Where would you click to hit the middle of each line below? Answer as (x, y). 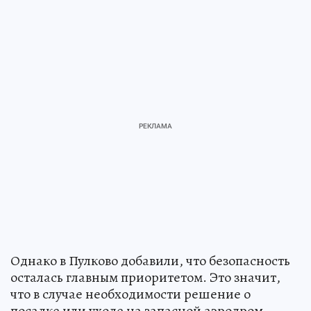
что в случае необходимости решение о (131, 294)
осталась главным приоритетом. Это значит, (145, 278)
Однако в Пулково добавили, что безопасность (150, 261)
